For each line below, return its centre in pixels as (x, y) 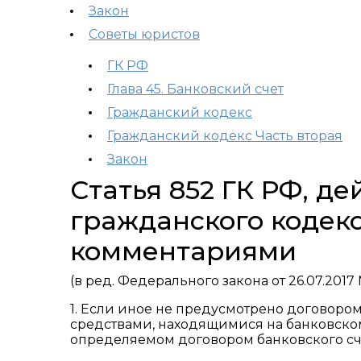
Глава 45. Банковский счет (195, 89)
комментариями (183, 251)
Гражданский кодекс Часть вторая (225, 136)
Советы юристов (144, 34)
